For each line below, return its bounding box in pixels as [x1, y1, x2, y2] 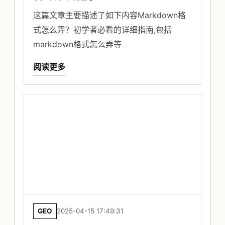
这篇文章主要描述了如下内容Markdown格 [33, 10, 186, 21]
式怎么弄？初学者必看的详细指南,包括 [33, 25, 172, 35]
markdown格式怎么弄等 [33, 39, 122, 50]
